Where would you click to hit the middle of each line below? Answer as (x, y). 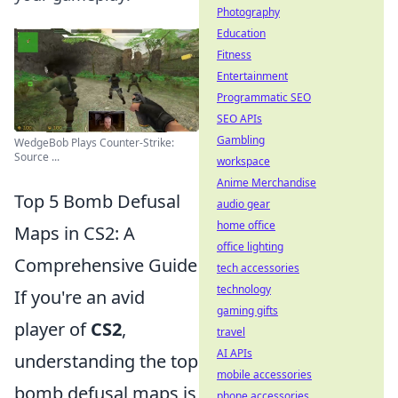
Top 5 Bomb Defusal (97, 202)
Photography (248, 12)
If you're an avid (80, 298)
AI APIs (235, 353)
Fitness (234, 55)
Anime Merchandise (267, 183)
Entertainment (252, 76)
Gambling (241, 140)
